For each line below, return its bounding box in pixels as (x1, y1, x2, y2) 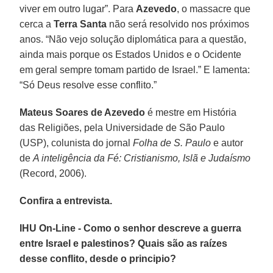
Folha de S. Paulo (133, 137, 211, 148)
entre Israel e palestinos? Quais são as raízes (19, 238, 228, 249)
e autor (211, 137, 244, 148)
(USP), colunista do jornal (19, 137, 133, 148)
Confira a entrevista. (19, 195, 113, 206)
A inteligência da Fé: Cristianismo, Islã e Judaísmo (33, 152, 251, 163)
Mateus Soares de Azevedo (19, 107, 146, 118)
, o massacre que (177, 3, 251, 14)
